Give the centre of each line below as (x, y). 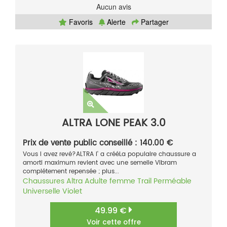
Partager (154, 22)
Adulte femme (110, 181)
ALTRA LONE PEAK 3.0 (113, 124)
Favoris (80, 22)
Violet (72, 192)
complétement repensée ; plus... (71, 172)
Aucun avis (113, 7)
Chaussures (44, 181)
